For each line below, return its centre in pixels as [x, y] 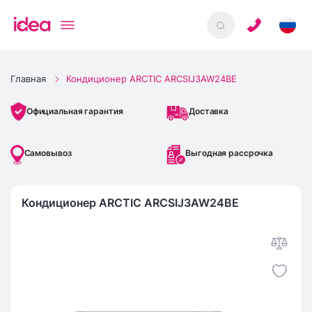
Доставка [209, 111]
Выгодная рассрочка [229, 153]
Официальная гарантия [75, 111]
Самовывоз [48, 153]
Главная [28, 79]
